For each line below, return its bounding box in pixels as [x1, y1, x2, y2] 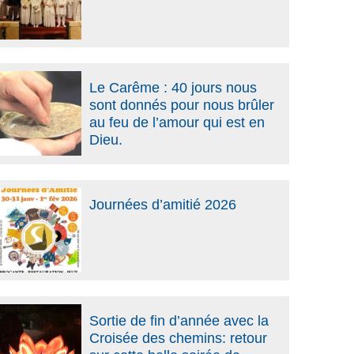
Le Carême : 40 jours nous [88, 80, 257, 96]
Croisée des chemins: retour [88, 330, 267, 346]
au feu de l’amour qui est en [88, 115, 265, 131]
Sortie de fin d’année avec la [88, 312, 269, 329]
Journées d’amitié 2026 [88, 197, 236, 213]
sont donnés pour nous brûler [88, 97, 274, 114]
